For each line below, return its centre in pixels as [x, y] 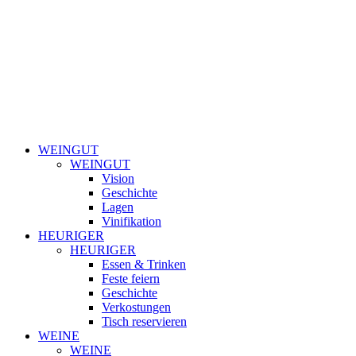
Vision [118, 178]
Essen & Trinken [144, 264]
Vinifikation [132, 221]
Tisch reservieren [144, 321]
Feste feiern [131, 279]
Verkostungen [136, 307]
